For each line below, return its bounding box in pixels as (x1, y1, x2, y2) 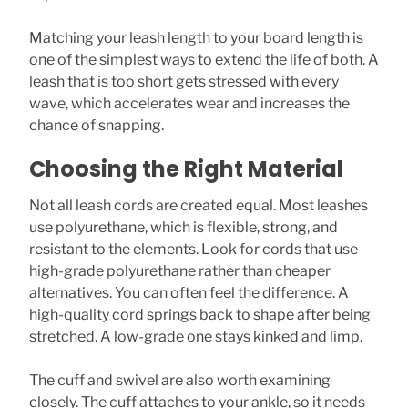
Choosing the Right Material (29, 154, 343, 184)
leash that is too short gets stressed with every (29, 73, 339, 90)
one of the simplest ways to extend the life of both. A (29, 51, 379, 68)
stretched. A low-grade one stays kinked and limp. (29, 328, 362, 345)
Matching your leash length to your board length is (29, 29, 363, 46)
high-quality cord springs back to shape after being (29, 306, 371, 323)
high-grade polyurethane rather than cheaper (29, 262, 331, 280)
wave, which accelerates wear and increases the (29, 95, 350, 112)
